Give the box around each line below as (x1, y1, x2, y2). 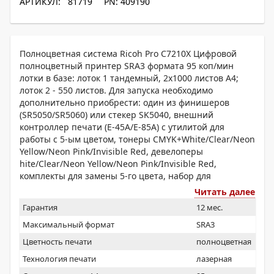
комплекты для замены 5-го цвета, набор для (20, 170, 211, 182)
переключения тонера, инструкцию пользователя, (20, 182, 235, 194)
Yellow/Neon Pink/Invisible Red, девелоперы (20, 146, 203, 157)
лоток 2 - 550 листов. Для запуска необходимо (20, 84, 213, 96)
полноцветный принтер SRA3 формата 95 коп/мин (20, 60, 234, 72)
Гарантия (23, 202, 57, 213)
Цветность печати (23, 236, 92, 247)
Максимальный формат (23, 219, 114, 230)
